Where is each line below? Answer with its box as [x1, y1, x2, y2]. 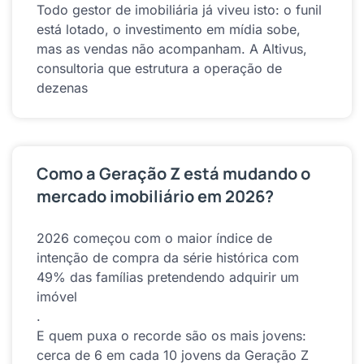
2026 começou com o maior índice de [37, 229, 272, 246]
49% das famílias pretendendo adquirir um [37, 268, 299, 285]
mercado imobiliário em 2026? [37, 184, 274, 207]
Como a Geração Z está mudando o [37, 162, 310, 184]
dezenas [37, 79, 88, 96]
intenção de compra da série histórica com [37, 249, 299, 266]
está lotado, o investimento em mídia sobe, [37, 20, 301, 37]
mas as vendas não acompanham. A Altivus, [37, 40, 307, 57]
